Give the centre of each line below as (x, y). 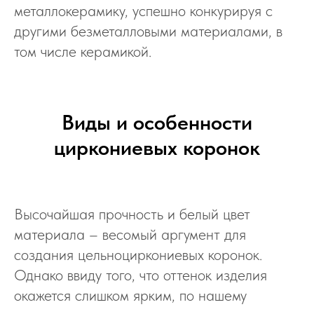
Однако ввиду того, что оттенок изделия (141, 275)
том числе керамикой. (83, 51)
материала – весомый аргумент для (130, 234)
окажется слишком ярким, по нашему (130, 295)
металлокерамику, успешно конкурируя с (143, 11)
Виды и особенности (157, 122)
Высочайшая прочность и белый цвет (132, 214)
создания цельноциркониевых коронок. (138, 254)
